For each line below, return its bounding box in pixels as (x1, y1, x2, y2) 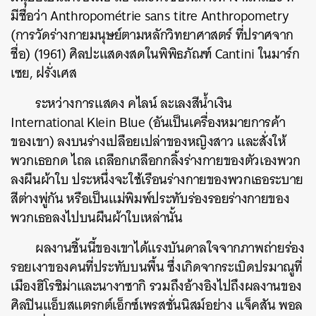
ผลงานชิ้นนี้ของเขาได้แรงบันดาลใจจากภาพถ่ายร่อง (35, 236, 305, 260)
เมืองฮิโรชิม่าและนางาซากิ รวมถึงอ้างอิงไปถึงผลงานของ (11, 274, 302, 298)
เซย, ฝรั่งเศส (11, 61, 77, 85)
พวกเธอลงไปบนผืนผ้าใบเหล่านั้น (11, 206, 183, 229)
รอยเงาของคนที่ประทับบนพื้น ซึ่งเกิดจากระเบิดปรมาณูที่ (11, 255, 303, 279)
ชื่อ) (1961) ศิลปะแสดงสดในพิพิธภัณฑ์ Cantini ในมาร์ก (11, 42, 300, 66)
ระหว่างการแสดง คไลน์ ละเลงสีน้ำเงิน (35, 92, 232, 115)
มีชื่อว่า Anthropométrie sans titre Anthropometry (11, 4, 289, 28)
